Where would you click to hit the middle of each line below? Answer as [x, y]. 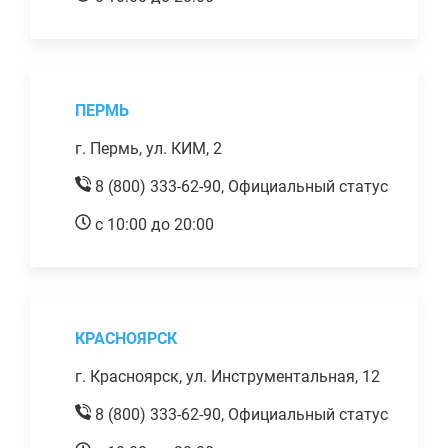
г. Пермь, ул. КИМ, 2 [148, 148]
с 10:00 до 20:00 [152, 224]
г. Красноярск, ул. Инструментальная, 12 [227, 376]
